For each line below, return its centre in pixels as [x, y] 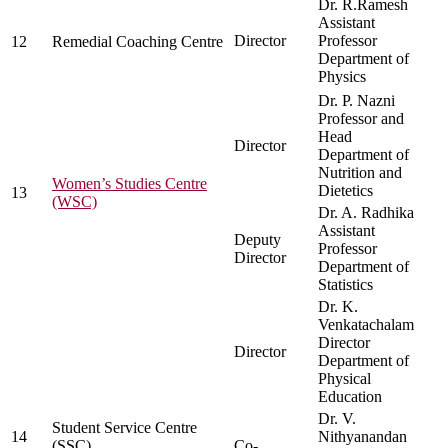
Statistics [345, 285]
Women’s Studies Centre [129, 184]
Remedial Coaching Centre [137, 42]
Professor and [361, 119]
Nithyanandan [362, 437]
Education [350, 397]
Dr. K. [338, 307]
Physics [342, 77]
